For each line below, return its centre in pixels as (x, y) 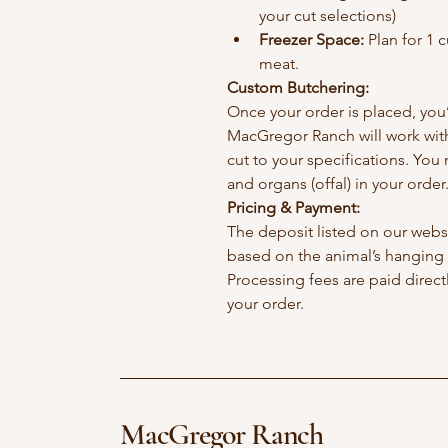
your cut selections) (327, 16)
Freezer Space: (311, 40)
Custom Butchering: (298, 88)
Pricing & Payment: (293, 208)
